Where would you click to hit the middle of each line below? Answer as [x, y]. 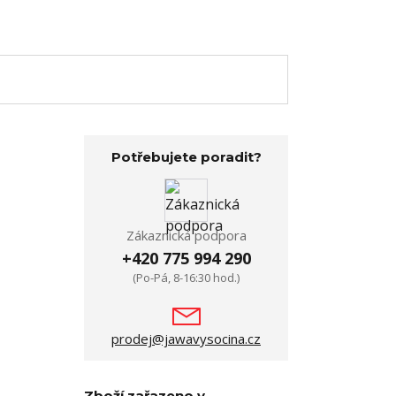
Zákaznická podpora [186, 235]
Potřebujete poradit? [186, 157]
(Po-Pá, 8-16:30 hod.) [186, 278]
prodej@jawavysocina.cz [186, 339]
